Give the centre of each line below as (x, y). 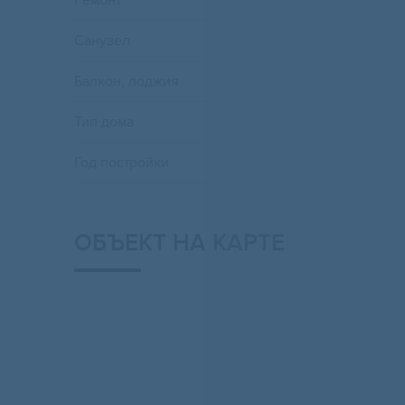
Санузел (102, 41)
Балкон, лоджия (127, 82)
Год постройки (122, 163)
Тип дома (104, 122)
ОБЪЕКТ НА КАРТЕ (179, 244)
